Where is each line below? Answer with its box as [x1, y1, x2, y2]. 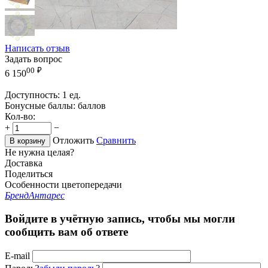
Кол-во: [5, 111, 35, 122]
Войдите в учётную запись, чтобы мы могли [5, 212, 235, 225]
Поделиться [5, 169, 53, 179]
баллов [78, 100, 106, 111]
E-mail [5, 250, 30, 261]
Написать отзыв [5, 42, 70, 53]
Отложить [53, 135, 94, 146]
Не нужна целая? [5, 147, 74, 158]
